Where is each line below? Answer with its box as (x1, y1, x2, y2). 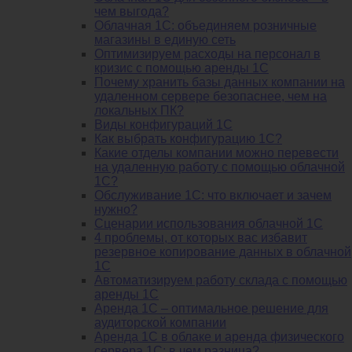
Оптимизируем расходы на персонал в (94, 46, 321, 60)
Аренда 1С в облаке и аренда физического (94, 329, 344, 343)
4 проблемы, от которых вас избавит (94, 230, 307, 244)
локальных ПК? (94, 103, 184, 117)
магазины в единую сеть (94, 32, 236, 46)
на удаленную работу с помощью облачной (94, 159, 345, 174)
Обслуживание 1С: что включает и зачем (94, 188, 332, 202)
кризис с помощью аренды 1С (94, 60, 269, 75)
